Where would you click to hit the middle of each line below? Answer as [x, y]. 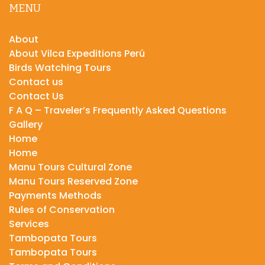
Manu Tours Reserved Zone [73, 181]
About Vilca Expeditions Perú [77, 53]
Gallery [26, 124]
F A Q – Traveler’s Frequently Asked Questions [118, 110]
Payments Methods [55, 195]
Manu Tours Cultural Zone [70, 167]
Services [29, 224]
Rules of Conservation [62, 209]
